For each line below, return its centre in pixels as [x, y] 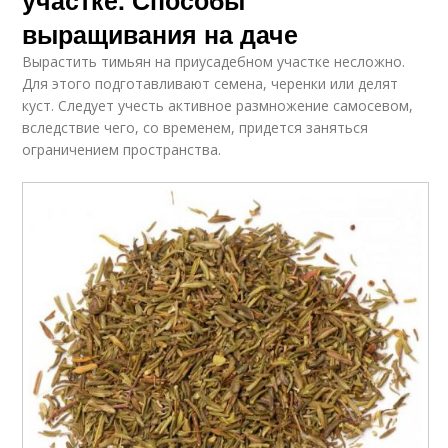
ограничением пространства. [122, 149]
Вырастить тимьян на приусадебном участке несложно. [214, 61]
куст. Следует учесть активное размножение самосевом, [218, 105]
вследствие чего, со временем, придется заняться [195, 127]
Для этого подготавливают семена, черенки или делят [210, 83]
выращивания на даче [160, 33]
